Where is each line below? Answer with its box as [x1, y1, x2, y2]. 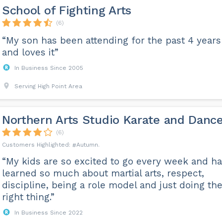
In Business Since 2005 [14, 64, 83, 71]
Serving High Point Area [14, 83, 82, 90]
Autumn [76, 141, 98, 148]
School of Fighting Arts [1, 3, 132, 17]
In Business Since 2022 [14, 209, 83, 216]
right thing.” [1, 191, 55, 203]
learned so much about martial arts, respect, [1, 167, 204, 179]
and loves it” [1, 47, 58, 58]
